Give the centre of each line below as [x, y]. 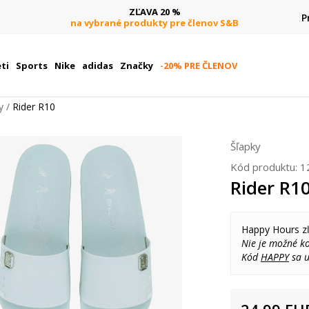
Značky [136, 66]
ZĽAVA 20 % [154, 11]
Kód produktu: [265, 167]
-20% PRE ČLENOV [198, 66]
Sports [31, 66]
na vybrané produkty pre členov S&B [154, 22]
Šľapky [246, 146]
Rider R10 [34, 107]
